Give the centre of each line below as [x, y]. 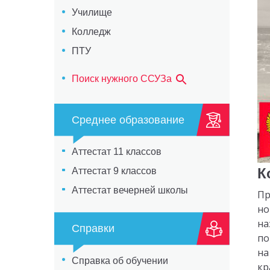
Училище [92, 13]
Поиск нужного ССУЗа [123, 79]
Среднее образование [128, 120]
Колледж [91, 32]
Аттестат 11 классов [116, 151]
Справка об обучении [120, 260]
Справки [93, 229]
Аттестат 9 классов [114, 171]
